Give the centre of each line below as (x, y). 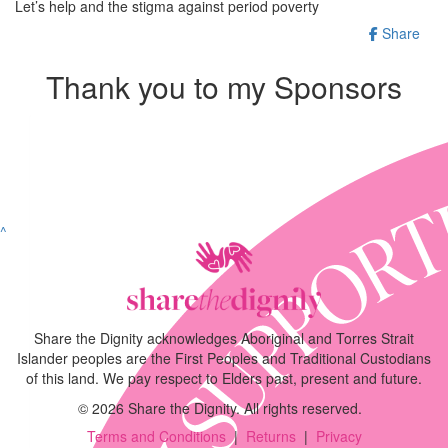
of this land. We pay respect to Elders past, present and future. (224, 378)
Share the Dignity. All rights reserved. (247, 408)
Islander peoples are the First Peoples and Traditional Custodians (224, 358)
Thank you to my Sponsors (224, 86)
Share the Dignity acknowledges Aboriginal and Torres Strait (224, 338)
